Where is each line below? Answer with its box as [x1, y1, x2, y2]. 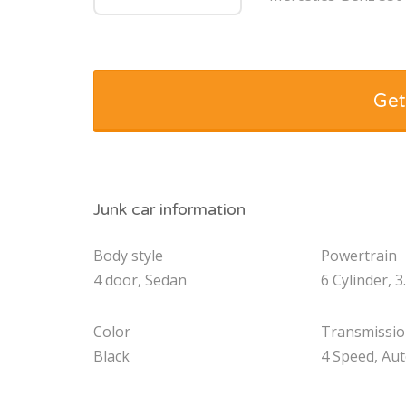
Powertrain [321, 246, 398, 266]
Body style [93, 246, 163, 266]
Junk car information [93, 199, 246, 220]
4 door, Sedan [93, 270, 187, 291]
